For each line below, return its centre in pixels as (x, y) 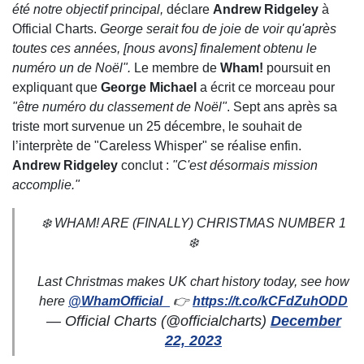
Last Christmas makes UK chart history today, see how (193, 282)
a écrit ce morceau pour (266, 88)
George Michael (149, 88)
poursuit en (297, 68)
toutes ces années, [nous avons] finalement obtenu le (165, 49)
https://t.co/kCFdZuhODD (270, 301)
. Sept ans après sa (282, 107)
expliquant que (56, 88)
